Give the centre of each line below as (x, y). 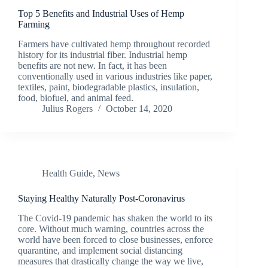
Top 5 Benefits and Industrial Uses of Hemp (101, 14)
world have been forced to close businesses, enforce (115, 239)
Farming (34, 25)
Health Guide (67, 173)
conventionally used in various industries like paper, (115, 77)
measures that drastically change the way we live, (111, 261)
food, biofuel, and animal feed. (76, 98)
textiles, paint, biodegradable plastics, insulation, (109, 87)
